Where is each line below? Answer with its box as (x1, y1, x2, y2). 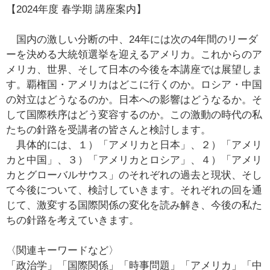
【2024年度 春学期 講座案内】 (6, 3, 146, 15)
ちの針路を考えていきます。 (6, 214, 139, 226)
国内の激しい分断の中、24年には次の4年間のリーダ (6, 33, 258, 45)
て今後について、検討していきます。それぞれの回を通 (6, 184, 262, 196)
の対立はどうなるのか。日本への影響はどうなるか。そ (6, 93, 262, 105)
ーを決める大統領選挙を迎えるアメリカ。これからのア (6, 48, 262, 60)
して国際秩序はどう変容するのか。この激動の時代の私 (6, 108, 262, 121)
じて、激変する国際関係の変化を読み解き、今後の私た (6, 199, 262, 211)
